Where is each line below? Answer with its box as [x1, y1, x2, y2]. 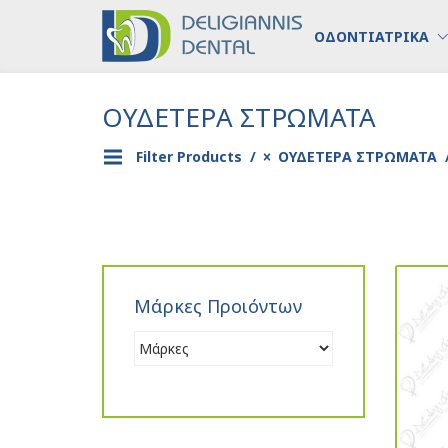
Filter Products [136, 147, 246, 166]
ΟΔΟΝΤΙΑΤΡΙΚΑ [314, 26, 429, 46]
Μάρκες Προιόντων [134, 294, 302, 319]
